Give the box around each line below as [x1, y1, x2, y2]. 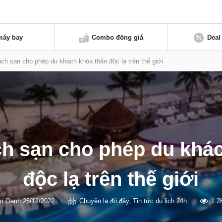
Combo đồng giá [92, 33, 144, 41]
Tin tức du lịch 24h [132, 197, 187, 205]
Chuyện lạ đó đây [79, 197, 129, 205]
